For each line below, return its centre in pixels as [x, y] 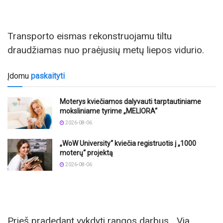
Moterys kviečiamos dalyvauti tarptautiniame [130, 101]
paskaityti [48, 76]
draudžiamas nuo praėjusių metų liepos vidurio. [106, 50]
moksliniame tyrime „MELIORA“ [109, 111]
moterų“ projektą [86, 153]
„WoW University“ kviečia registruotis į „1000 [128, 143]
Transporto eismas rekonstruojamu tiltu [90, 36]
